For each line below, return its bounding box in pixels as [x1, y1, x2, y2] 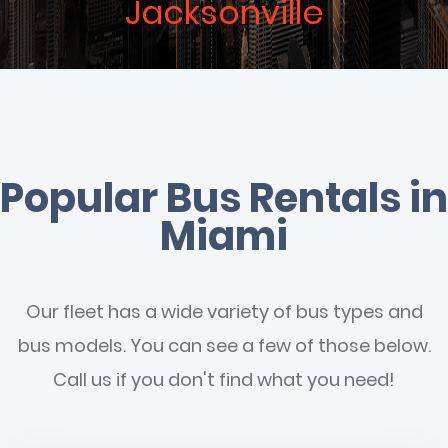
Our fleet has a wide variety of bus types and [25, 299, 423, 325]
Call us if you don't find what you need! [53, 367, 395, 393]
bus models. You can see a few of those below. [17, 333, 431, 359]
